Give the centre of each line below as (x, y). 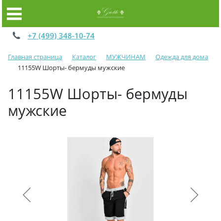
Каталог (84, 57)
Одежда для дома (182, 57)
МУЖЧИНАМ (126, 57)
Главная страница (35, 57)
